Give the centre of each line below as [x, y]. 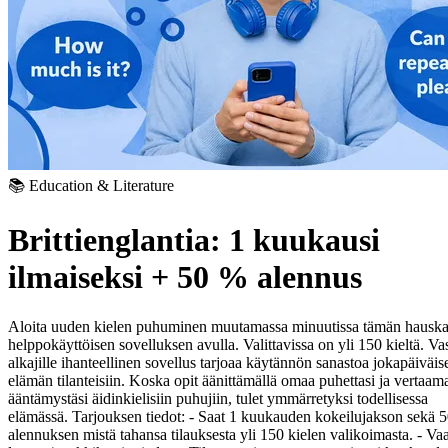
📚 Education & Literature [91, 185]
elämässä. [38, 416]
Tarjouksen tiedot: [128, 416]
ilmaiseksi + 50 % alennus [185, 277]
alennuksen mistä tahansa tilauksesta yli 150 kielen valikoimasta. [210, 434]
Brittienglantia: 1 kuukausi [194, 240]
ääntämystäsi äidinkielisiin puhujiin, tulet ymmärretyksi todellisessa [218, 398]
